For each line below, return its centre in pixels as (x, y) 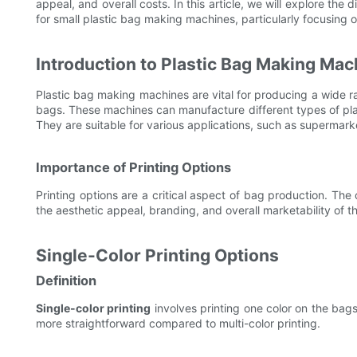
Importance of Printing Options (133, 168)
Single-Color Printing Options (157, 256)
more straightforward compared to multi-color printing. (178, 324)
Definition (66, 281)
